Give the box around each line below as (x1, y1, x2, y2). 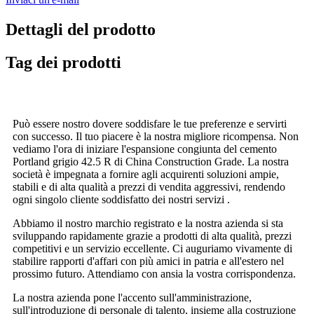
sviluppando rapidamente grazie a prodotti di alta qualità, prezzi (13, 230, 292, 243)
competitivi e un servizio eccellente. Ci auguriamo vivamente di (13, 243, 292, 255)
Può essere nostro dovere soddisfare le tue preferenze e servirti (13, 118, 287, 130)
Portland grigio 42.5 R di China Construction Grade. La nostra (13, 156, 289, 168)
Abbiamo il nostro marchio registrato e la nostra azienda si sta (13, 217, 283, 230)
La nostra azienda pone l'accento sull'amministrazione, (13, 292, 252, 304)
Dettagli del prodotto (6, 20, 156, 39)
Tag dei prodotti (6, 53, 121, 71)
